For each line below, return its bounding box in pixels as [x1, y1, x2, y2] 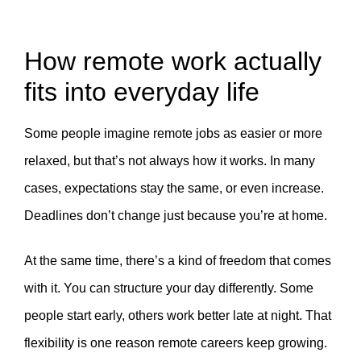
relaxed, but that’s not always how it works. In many [24, 153, 315, 168]
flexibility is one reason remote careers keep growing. [24, 335, 327, 350]
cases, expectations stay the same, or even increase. [24, 180, 324, 195]
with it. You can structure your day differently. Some [24, 280, 313, 295]
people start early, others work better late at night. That [24, 308, 331, 322]
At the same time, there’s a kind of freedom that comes [24, 253, 331, 268]
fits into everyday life [24, 77, 259, 106]
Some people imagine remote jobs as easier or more [24, 126, 322, 140]
